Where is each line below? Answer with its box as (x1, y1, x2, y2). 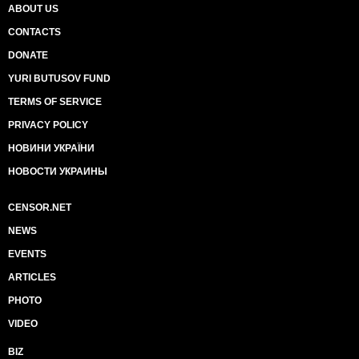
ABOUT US (8, 3, 58, 14)
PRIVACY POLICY (8, 119, 88, 131)
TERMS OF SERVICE (8, 96, 102, 107)
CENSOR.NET (8, 202, 71, 213)
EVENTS (8, 248, 46, 260)
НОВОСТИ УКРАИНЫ (8, 166, 107, 177)
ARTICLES (8, 272, 56, 283)
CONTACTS (8, 26, 61, 38)
